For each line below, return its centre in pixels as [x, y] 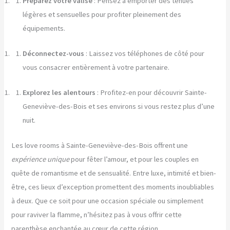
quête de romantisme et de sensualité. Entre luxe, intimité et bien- [114, 173]
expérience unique [41, 159]
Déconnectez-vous [54, 54]
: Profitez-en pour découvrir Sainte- [151, 93]
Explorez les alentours [59, 93]
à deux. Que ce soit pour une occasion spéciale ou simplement [108, 200]
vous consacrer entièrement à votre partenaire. [96, 68]
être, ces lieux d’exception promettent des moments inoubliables [113, 187]
